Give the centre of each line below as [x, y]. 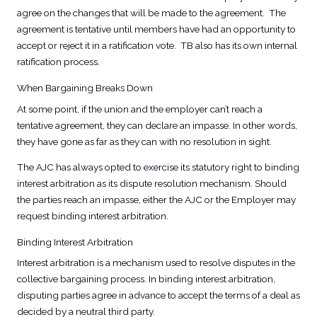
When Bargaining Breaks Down [85, 87]
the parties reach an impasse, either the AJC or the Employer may [156, 200]
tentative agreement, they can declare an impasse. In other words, [157, 125]
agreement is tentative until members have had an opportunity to [156, 29]
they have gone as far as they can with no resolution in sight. [144, 141]
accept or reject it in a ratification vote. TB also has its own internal [157, 46]
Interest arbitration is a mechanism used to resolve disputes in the [156, 263]
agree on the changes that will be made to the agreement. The [151, 13]
